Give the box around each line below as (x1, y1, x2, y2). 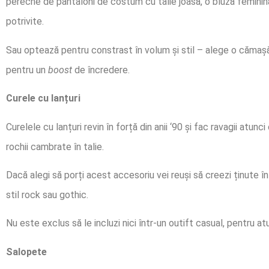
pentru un (6, 64, 48, 76)
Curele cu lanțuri (6, 92, 80, 104)
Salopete (6, 246, 47, 258)
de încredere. (72, 64, 130, 76)
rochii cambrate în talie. (6, 141, 104, 153)
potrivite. (6, 16, 44, 28)
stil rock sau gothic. (6, 189, 88, 201)
